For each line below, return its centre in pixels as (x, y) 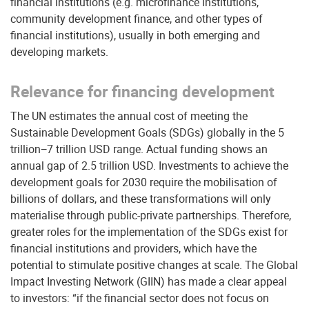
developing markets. (59, 52)
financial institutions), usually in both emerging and (135, 35)
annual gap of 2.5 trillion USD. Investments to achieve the (149, 166)
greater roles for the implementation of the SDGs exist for (149, 232)
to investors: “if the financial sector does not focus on (140, 298)
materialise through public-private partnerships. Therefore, (151, 215)
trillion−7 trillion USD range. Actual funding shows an (139, 149)
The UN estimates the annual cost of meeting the (129, 116)
